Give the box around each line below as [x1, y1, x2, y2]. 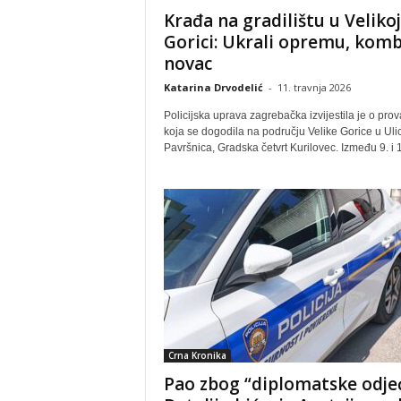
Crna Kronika [167, 349, 226, 362]
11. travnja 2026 [277, 81, 351, 94]
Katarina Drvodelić [163, 81, 263, 94]
